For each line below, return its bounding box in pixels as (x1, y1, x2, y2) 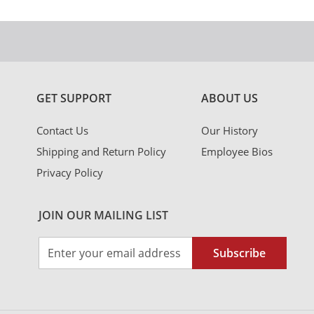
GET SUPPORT (36, 90, 111, 106)
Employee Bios (201, 144, 273, 158)
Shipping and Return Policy (36, 144, 166, 158)
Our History (201, 123, 258, 137)
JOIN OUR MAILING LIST (39, 207, 168, 223)
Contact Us (36, 123, 88, 137)
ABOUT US (201, 90, 258, 106)
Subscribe (213, 245, 266, 261)
